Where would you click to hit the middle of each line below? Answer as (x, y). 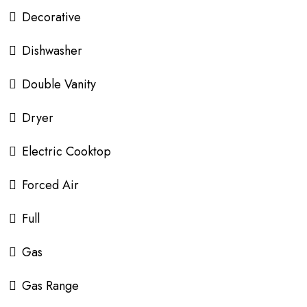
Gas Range (50, 286)
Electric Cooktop (66, 151)
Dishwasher (52, 51)
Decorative (51, 17)
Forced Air (50, 185)
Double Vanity (59, 84)
